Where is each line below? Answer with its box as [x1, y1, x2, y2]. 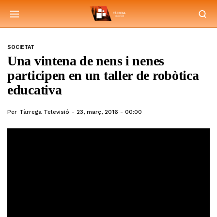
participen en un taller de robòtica [7, 68, 199, 83]
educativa [7, 82, 62, 97]
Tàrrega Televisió [19, 108, 69, 115]
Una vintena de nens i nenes [7, 53, 164, 68]
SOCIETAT [7, 44, 34, 50]
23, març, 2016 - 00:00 [77, 108, 142, 115]
